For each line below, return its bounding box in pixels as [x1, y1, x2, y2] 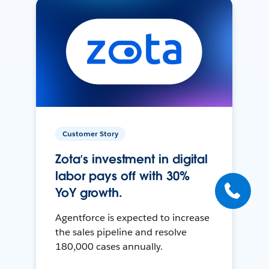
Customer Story [62, 128, 119, 139]
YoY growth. [55, 185, 122, 201]
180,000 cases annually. [55, 240, 163, 253]
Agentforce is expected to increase [55, 211, 210, 225]
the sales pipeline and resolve [55, 226, 187, 239]
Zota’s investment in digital [55, 151, 208, 168]
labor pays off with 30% [55, 168, 190, 184]
